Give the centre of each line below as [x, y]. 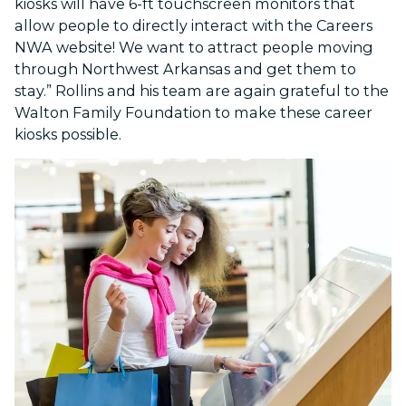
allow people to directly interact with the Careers [193, 26]
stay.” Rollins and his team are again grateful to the [202, 91]
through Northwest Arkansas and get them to [185, 69]
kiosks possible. [68, 135]
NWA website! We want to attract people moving [194, 48]
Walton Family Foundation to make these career [193, 113]
